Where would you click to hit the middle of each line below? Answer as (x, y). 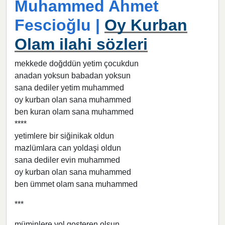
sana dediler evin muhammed (67, 160)
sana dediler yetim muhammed (69, 88)
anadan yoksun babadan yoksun (73, 76)
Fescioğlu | (60, 25)
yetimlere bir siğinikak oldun (64, 136)
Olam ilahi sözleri (81, 44)
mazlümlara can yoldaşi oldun (68, 148)
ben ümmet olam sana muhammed (76, 184)
